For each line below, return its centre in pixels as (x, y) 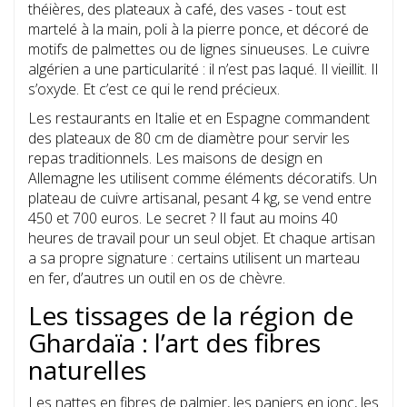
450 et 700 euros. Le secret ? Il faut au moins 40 (183, 218)
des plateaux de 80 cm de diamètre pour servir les (189, 139)
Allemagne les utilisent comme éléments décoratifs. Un (203, 179)
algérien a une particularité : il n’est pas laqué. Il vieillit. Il (203, 69)
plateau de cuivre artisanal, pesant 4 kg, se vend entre (200, 199)
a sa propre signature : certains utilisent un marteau (194, 258)
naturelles (87, 370)
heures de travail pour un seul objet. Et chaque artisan (202, 238)
